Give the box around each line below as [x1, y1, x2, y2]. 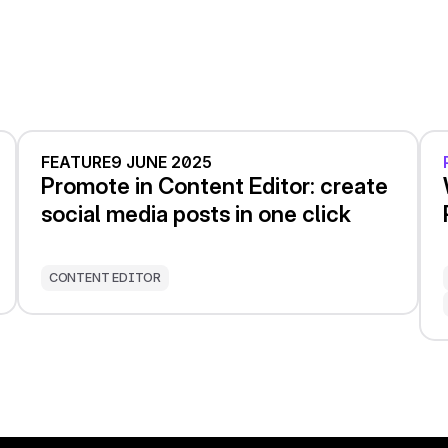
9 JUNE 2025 [110, 152, 212, 172]
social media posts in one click [40, 199, 351, 227]
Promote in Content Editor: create [40, 171, 388, 199]
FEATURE [40, 152, 111, 172]
